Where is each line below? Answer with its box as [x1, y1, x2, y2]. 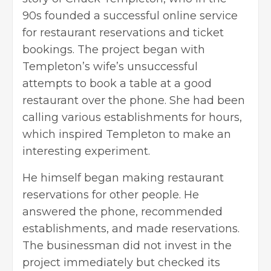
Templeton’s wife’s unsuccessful [22, 59, 198, 73]
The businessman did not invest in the [22, 238, 232, 252]
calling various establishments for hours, [22, 110, 242, 124]
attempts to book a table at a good [22, 76, 212, 90]
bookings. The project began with [22, 42, 205, 56]
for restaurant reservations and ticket [22, 25, 224, 39]
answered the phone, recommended [22, 204, 223, 218]
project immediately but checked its [22, 255, 220, 269]
